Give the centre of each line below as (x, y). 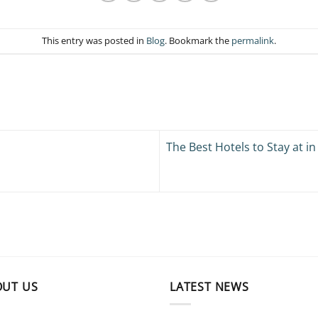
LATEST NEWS (209, 286)
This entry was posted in (94, 41)
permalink (253, 41)
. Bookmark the (198, 41)
